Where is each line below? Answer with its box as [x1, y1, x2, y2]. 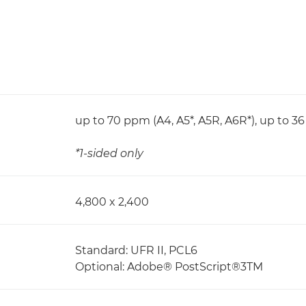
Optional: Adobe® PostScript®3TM [75, 260, 263, 273]
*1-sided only [75, 147, 143, 160]
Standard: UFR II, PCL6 [75, 244, 197, 257]
